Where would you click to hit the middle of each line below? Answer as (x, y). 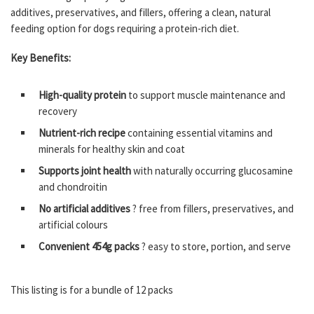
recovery (58, 111)
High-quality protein (82, 95)
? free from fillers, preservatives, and (212, 209)
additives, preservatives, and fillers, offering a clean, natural (141, 12)
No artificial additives (84, 209)
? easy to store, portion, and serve (215, 247)
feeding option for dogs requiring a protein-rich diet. (125, 28)
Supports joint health (85, 171)
